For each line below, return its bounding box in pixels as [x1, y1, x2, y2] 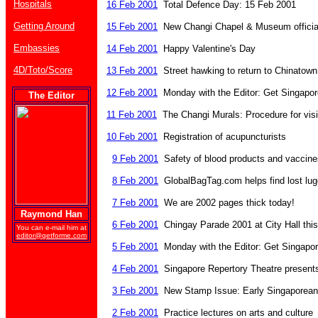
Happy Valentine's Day [158, 43, 256, 54]
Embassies [13, 43, 60, 53]
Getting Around [13, 21, 75, 31]
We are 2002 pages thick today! [158, 197, 295, 208]
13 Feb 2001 [106, 65, 158, 76]
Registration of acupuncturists [158, 131, 286, 142]
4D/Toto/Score [13, 65, 72, 75]
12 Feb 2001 [106, 87, 158, 98]
